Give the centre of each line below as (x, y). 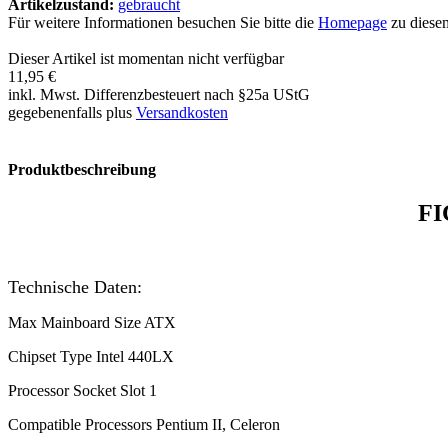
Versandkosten (182, 112)
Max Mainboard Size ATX (92, 323)
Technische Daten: (75, 287)
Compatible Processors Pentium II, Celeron (144, 425)
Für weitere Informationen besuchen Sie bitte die (163, 22)
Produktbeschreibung (82, 170)
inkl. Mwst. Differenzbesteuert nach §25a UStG (159, 94)
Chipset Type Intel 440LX (91, 357)
